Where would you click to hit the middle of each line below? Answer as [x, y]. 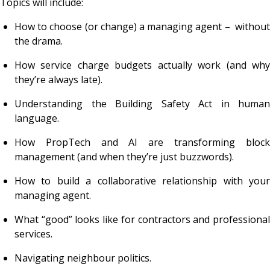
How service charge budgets [86, 65]
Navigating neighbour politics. [83, 258]
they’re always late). [58, 79]
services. [33, 234]
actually [175, 65]
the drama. [39, 41]
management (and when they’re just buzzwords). [124, 156]
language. [37, 118]
